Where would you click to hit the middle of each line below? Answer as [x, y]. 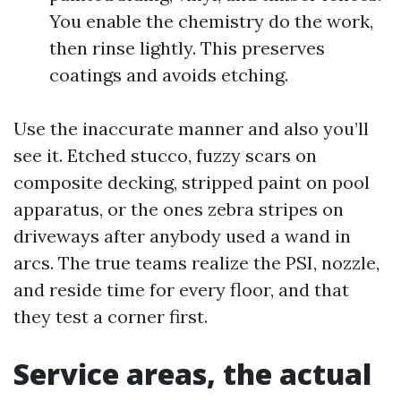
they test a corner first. [111, 316]
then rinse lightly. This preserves [187, 48]
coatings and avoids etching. [169, 75]
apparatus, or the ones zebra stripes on [179, 209]
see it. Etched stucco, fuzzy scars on [165, 155]
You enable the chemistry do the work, [211, 21]
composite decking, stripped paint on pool [192, 182]
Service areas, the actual [192, 374]
